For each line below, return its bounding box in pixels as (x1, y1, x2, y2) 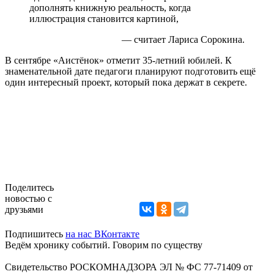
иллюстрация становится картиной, (29, 13, 179, 24)
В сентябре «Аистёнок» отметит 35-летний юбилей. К (5, 54, 232, 65)
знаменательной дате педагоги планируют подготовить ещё (5, 65, 256, 76)
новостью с (5, 193, 52, 204)
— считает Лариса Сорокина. (122, 34, 245, 45)
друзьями (5, 204, 43, 215)
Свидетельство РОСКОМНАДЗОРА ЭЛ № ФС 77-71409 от (5, 261, 253, 272)
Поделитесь (5, 182, 54, 193)
